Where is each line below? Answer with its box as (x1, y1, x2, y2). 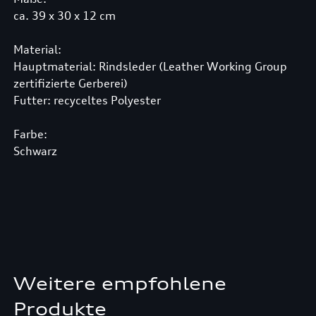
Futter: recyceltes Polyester (13, 93, 161, 107)
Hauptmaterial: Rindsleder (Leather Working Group (13, 59, 287, 73)
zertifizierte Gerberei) (13, 76, 128, 90)
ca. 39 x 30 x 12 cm (13, 8, 116, 23)
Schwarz (13, 144, 57, 158)
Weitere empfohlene (13, 273, 226, 294)
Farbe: (13, 127, 47, 141)
